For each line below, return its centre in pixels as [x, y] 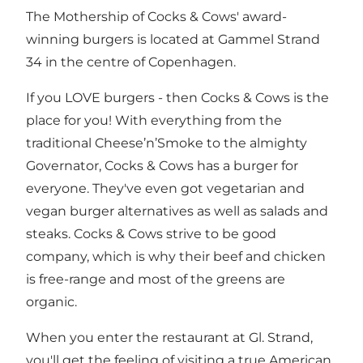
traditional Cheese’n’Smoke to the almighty [167, 143]
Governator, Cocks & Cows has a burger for [162, 166]
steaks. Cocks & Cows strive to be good [151, 234]
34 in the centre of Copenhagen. [131, 62]
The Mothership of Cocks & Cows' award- [156, 17]
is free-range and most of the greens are [156, 279]
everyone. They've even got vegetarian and [165, 188]
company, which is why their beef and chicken [176, 256]
